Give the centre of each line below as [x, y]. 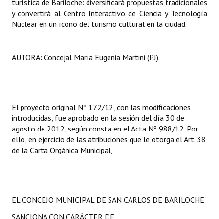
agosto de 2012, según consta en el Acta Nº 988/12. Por [105, 129]
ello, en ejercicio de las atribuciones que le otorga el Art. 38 [109, 139]
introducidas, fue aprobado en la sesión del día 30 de [98, 118]
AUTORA [26, 57]
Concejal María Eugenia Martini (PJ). [101, 57]
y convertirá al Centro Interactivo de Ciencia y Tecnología [109, 13]
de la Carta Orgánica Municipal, [62, 150]
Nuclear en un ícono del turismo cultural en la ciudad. [99, 24]
